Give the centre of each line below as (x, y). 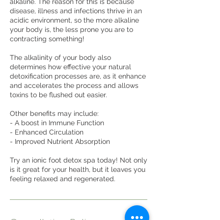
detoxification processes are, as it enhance (78, 76)
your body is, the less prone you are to (71, 29)
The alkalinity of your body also (60, 57)
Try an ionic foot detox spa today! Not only (79, 160)
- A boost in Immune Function (57, 123)
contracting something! (47, 39)
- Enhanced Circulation (47, 132)
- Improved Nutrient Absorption (60, 141)
